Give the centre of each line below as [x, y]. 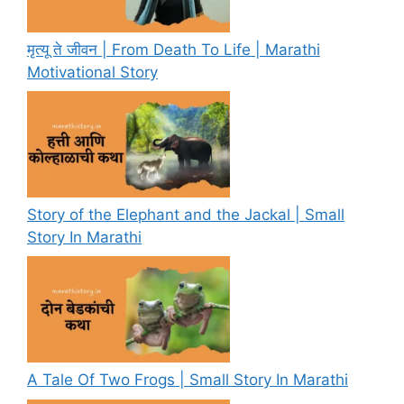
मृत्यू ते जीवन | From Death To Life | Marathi [174, 49]
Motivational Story [92, 72]
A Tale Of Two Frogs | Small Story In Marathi [188, 380]
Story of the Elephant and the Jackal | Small [186, 214]
